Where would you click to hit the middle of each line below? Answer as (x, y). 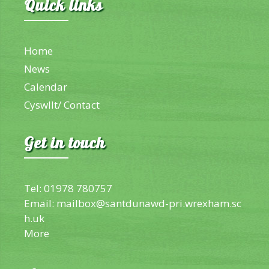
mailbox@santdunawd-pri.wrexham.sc (149, 203)
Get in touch (65, 144)
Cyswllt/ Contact (62, 104)
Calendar (46, 86)
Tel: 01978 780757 (68, 188)
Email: (40, 203)
